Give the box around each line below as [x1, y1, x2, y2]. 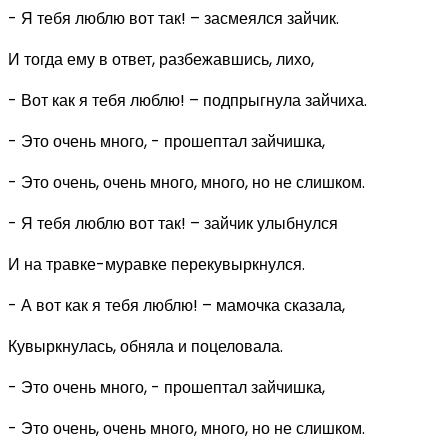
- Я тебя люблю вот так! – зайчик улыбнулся [8, 211, 338, 235]
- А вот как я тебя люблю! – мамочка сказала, [8, 293, 345, 317]
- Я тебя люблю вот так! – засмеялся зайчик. [8, 6, 339, 30]
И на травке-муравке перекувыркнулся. [8, 252, 305, 276]
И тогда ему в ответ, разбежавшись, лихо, [8, 47, 314, 71]
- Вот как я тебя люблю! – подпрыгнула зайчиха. [8, 88, 367, 112]
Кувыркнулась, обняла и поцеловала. [8, 334, 283, 358]
